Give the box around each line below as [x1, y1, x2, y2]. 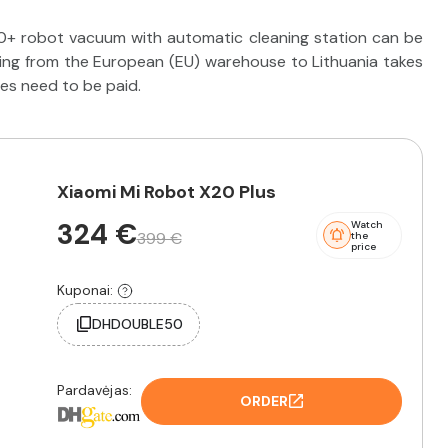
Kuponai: [56, 281, 113, 300]
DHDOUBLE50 [91, 314, 183, 333]
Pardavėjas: [56, 380, 133, 399]
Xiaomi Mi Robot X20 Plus [56, 179, 276, 204]
